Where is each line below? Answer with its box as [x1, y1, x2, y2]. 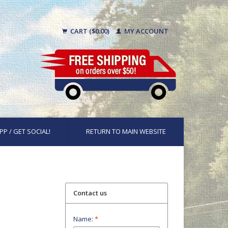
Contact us [73, 188, 107, 197]
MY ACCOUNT [123, 26, 168, 36]
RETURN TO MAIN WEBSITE [85, 127, 166, 136]
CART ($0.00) [69, 26, 111, 36]
